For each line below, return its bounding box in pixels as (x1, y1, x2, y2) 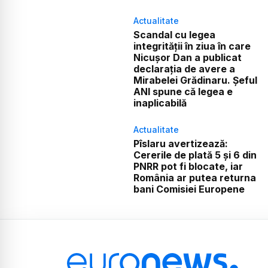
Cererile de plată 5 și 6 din (133, 148, 257, 161)
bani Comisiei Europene (133, 182, 245, 195)
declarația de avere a (133, 62, 235, 75)
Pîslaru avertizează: (133, 137, 228, 150)
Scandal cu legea (133, 28, 215, 41)
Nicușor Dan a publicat (133, 51, 242, 63)
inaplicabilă (133, 96, 187, 109)
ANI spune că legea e (133, 85, 233, 98)
